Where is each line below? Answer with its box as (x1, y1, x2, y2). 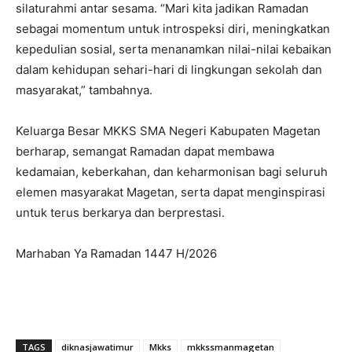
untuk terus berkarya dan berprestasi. (16, 204, 225, 220)
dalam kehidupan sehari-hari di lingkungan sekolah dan (16, 61, 322, 77)
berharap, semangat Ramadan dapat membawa (16, 143, 274, 159)
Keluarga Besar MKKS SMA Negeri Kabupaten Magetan (16, 123, 321, 138)
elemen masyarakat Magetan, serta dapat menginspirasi (16, 184, 325, 200)
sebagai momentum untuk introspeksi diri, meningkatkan (16, 20, 330, 36)
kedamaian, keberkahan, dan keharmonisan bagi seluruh (16, 163, 328, 179)
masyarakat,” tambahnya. (16, 82, 152, 97)
